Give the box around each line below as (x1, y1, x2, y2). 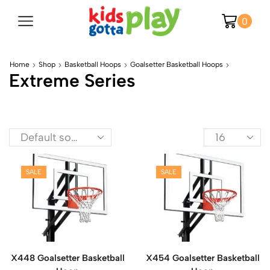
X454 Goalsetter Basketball (145, 252, 260, 263)
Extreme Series (9, 69, 136, 92)
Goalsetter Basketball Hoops (130, 60, 223, 69)
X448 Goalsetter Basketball (10, 252, 125, 263)
